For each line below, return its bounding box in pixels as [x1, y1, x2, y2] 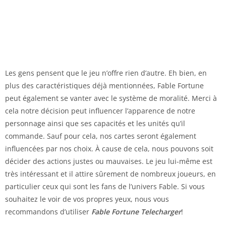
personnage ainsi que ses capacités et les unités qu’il [5, 118, 185, 128]
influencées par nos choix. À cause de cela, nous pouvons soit [5, 143, 213, 153]
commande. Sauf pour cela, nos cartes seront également [5, 131, 196, 141]
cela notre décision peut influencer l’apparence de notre [5, 105, 195, 116]
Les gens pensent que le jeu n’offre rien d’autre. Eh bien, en [5, 68, 207, 78]
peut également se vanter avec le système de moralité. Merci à [5, 93, 217, 103]
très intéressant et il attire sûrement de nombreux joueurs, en [5, 168, 216, 179]
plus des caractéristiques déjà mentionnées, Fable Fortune [5, 80, 204, 90]
